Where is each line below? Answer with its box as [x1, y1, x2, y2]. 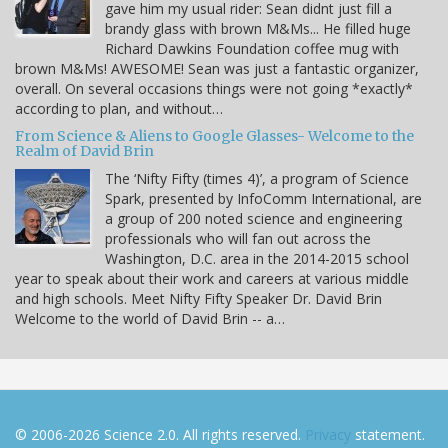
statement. [351, 424, 425, 444]
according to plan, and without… [15, 98, 223, 118]
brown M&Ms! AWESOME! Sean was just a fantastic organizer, [15, 58, 419, 78]
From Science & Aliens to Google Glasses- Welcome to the [15, 126, 414, 145]
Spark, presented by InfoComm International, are [105, 188, 422, 208]
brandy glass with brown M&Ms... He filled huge [105, 18, 411, 38]
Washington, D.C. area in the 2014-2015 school [105, 248, 409, 268]
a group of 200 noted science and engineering [105, 208, 402, 228]
